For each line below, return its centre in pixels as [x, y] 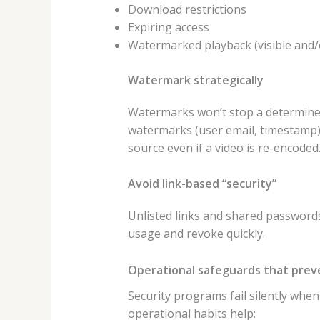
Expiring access [168, 27]
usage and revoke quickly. [196, 234]
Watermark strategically [195, 80]
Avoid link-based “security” [202, 184]
